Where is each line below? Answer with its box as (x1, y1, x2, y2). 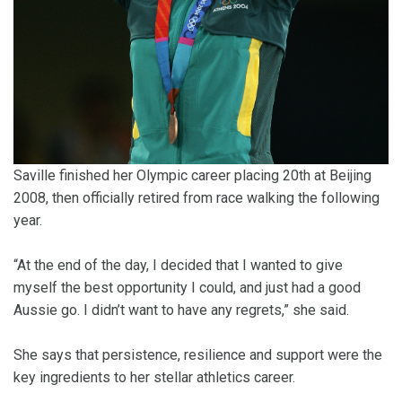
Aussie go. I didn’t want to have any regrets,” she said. (13, 301, 349, 319)
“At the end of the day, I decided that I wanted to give (13, 256, 343, 274)
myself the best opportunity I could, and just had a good (13, 278, 361, 296)
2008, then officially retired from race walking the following (13, 188, 380, 206)
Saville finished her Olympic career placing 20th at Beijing (13, 166, 371, 184)
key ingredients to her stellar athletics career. (13, 368, 295, 386)
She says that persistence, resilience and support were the (13, 345, 382, 363)
